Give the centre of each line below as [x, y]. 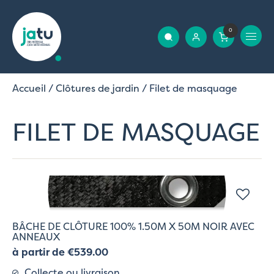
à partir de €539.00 [60, 252]
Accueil [29, 88]
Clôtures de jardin [98, 88]
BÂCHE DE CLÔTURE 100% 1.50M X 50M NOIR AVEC [133, 226]
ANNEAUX [36, 236]
